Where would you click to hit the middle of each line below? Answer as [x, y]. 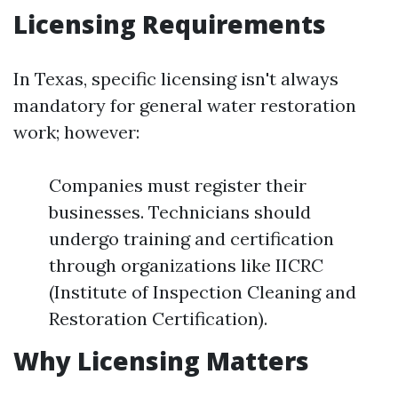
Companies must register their [178, 185]
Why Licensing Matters [161, 361]
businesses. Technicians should [180, 212]
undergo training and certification [191, 239]
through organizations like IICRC [186, 265]
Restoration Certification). [158, 318]
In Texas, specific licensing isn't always [176, 79]
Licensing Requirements [170, 24]
